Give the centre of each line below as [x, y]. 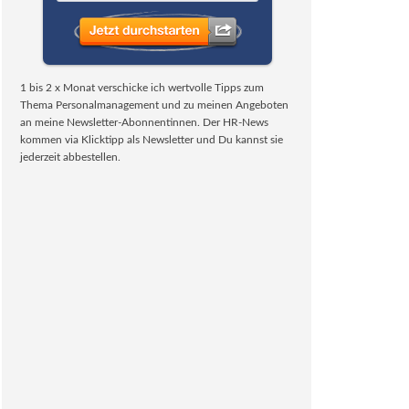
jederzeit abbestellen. [70, 157]
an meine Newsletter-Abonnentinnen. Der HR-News [144, 122]
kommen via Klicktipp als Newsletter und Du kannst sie [152, 140]
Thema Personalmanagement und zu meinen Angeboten [154, 105]
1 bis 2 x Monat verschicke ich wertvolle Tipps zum [142, 88]
